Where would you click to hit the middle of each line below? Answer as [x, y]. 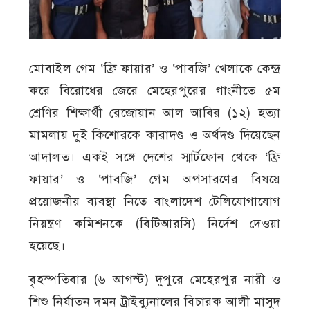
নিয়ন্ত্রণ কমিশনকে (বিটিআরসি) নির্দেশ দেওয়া [155, 223]
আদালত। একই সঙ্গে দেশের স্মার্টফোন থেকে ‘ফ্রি [155, 157]
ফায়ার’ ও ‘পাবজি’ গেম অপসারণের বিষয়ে [155, 179]
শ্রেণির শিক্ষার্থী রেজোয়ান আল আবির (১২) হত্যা [155, 112]
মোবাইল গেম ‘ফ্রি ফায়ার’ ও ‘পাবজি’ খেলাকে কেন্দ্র [155, 68]
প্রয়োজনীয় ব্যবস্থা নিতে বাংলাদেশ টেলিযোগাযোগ [155, 201]
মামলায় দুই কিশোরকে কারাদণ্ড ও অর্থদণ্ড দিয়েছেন [155, 135]
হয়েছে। [47, 245]
